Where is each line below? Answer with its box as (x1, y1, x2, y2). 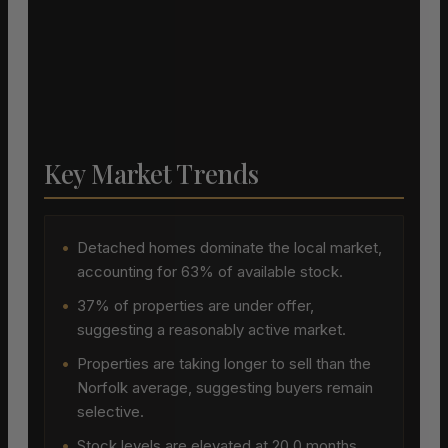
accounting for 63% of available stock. (77, 262, 343, 282)
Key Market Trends (44, 156, 259, 192)
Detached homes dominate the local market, (77, 238, 382, 258)
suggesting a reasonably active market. (77, 320, 346, 340)
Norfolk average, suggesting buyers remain (77, 378, 373, 398)
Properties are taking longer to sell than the (77, 354, 371, 374)
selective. (77, 402, 144, 422)
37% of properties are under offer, (77, 296, 314, 316)
